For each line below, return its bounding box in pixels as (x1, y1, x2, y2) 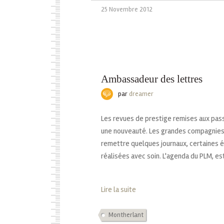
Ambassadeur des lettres (101, 72, 202, 85)
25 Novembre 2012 (101, 5, 152, 14)
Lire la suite (101, 184, 136, 194)
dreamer (129, 89, 153, 98)
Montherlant (108, 210, 143, 219)
